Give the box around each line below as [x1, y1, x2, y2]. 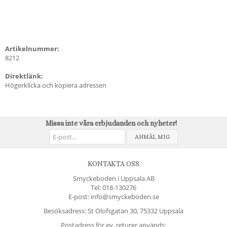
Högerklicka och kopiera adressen [5, 80, 106, 90]
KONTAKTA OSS [88, 159, 139, 168]
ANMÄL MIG [135, 133, 170, 140]
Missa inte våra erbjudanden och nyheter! [45, 119, 177, 127]
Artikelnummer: [5, 44, 59, 53]
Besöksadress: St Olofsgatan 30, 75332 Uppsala [44, 206, 183, 215]
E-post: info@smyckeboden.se [68, 192, 159, 201]
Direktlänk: [5, 71, 43, 81]
